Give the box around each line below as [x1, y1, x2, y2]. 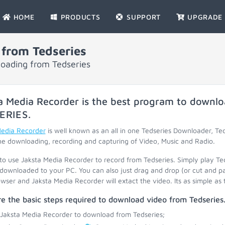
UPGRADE [185, 13, 223, 21]
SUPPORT [124, 13, 161, 21]
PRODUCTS [58, 13, 100, 21]
